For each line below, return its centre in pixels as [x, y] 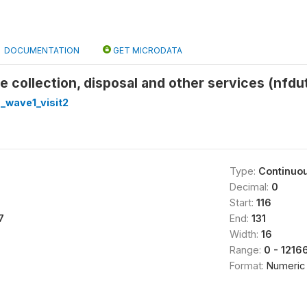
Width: [245, 234]
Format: [248, 266]
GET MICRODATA [147, 50]
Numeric [285, 266]
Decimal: [250, 187]
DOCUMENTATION [42, 50]
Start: [243, 202]
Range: [246, 250]
